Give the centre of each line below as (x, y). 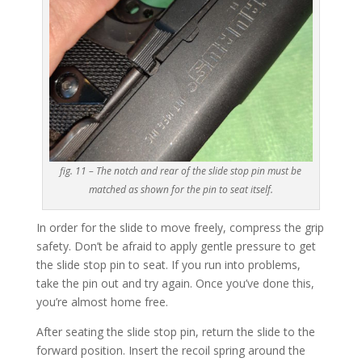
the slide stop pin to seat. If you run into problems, (168, 264)
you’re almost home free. (102, 301)
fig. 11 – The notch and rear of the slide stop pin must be (181, 170)
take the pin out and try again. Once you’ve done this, (175, 283)
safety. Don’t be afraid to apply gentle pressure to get (176, 246)
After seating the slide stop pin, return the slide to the (175, 331)
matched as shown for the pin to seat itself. (181, 189)
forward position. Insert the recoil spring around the (170, 350)
